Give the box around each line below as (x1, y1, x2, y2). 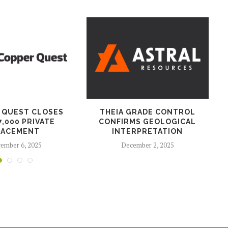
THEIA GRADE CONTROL (99, 107, 195, 116)
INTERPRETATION (112, 127, 183, 135)
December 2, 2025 (121, 140, 174, 150)
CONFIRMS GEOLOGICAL (99, 117, 196, 126)
